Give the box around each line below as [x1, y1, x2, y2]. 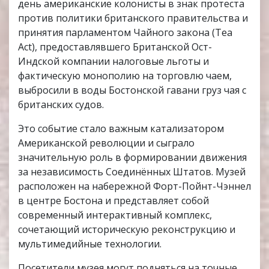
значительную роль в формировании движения [18, 151, 247, 165]
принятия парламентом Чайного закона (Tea [18, 26, 232, 40]
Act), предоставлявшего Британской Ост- [18, 40, 212, 54]
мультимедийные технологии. [18, 237, 162, 251]
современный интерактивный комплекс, [18, 208, 212, 222]
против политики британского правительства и [18, 11, 248, 25]
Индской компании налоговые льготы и [18, 55, 209, 68]
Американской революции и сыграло [18, 136, 195, 150]
